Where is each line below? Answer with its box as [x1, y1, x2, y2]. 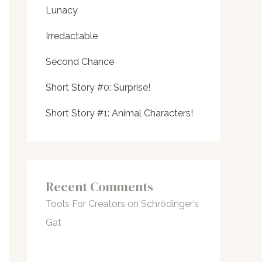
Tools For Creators [46, 198, 125, 210]
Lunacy [46, 5, 78, 16]
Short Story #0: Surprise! [46, 82, 150, 94]
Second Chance [46, 56, 114, 68]
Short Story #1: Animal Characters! [46, 108, 193, 119]
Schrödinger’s [141, 198, 199, 210]
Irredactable [46, 30, 98, 42]
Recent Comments [46, 178, 153, 196]
